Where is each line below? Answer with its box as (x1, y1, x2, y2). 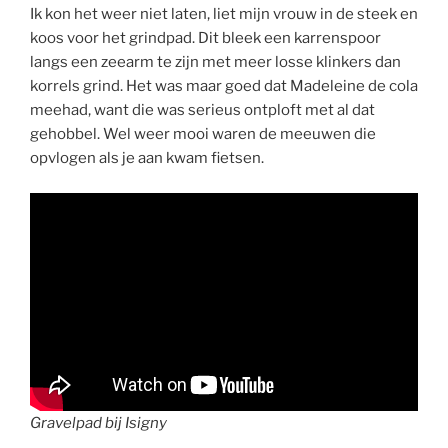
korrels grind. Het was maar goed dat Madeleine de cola (30, 77, 418, 96)
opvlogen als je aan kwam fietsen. (30, 149, 264, 168)
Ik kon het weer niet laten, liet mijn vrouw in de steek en (30, 5, 418, 24)
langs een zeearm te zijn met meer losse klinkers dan (30, 53, 401, 72)
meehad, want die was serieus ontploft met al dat (30, 101, 375, 120)
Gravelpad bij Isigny (30, 413, 167, 432)
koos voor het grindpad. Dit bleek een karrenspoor (30, 29, 381, 48)
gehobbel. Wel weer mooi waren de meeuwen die (30, 125, 376, 144)
